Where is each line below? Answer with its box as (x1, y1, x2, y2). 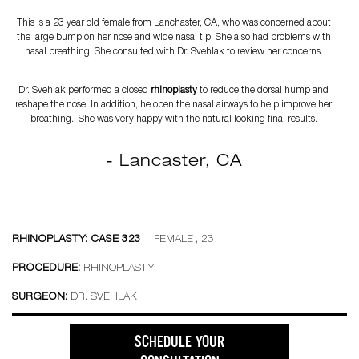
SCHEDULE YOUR (135, 333, 224, 351)
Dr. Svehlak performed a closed (18, 86, 151, 96)
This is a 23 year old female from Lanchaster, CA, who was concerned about (16, 18, 331, 29)
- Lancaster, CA (105, 155, 242, 171)
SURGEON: (12, 292, 67, 304)
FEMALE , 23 (154, 235, 214, 246)
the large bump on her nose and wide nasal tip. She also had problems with (16, 33, 331, 43)
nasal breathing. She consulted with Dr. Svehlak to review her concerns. (24, 47, 323, 58)
